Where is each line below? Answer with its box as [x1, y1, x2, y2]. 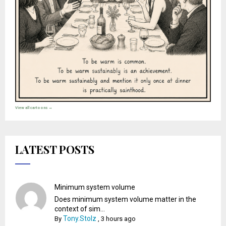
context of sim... [54, 204, 105, 213]
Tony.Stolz [63, 214, 97, 222]
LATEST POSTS [15, 141, 94, 157]
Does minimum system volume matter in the [54, 195, 197, 203]
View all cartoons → [15, 105, 52, 110]
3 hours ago [101, 214, 136, 222]
